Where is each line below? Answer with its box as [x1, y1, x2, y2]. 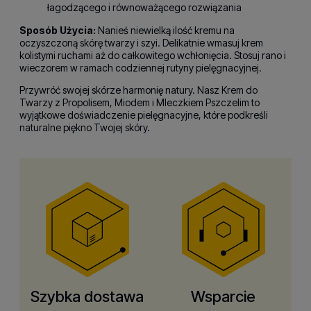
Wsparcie [191, 287, 256, 306]
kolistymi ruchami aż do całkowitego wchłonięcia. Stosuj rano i [19, 49, 286, 62]
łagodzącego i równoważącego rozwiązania [47, 1, 242, 14]
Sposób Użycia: [19, 24, 96, 37]
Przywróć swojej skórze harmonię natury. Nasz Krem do [19, 84, 258, 96]
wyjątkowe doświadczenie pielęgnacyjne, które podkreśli [19, 109, 268, 121]
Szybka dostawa [31, 287, 144, 306]
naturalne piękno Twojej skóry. [19, 121, 150, 134]
